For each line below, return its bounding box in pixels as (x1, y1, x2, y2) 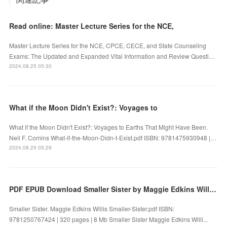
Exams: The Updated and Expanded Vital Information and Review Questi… (9, 51, 215, 60)
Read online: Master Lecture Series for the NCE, (9, 20, 174, 31)
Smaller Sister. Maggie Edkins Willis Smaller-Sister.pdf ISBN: (9, 204, 175, 213)
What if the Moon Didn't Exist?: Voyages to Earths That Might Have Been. (9, 122, 208, 131)
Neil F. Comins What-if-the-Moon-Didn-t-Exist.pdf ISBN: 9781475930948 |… (9, 133, 217, 142)
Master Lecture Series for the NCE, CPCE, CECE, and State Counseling (9, 41, 207, 50)
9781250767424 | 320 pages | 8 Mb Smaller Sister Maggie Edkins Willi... (9, 214, 208, 223)
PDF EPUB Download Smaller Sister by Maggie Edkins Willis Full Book (209, 183, 217, 194)
